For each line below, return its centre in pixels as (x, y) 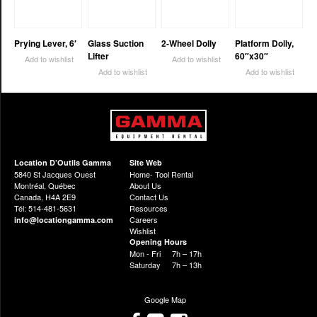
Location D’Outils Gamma (63, 163)
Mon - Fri (145, 254)
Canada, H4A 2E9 (45, 197)
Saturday (145, 265)
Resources (149, 208)
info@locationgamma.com (64, 220)
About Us (146, 186)
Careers (144, 220)
